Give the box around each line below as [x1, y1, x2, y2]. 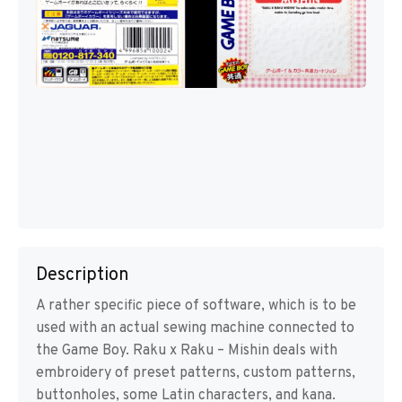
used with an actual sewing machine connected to [36, 319, 354, 338]
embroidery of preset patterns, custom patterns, [36, 364, 355, 383]
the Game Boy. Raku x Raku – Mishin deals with [36, 342, 337, 361]
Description [36, 264, 129, 288]
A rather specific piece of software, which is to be [36, 297, 356, 316]
